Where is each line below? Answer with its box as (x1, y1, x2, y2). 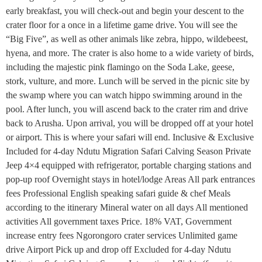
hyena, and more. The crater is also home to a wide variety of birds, (6, 48, 254, 58)
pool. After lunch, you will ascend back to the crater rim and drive (6, 104, 248, 115)
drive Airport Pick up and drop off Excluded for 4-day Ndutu (6, 244, 231, 255)
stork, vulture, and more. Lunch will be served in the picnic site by (6, 76, 250, 87)
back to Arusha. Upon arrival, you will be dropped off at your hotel (6, 118, 253, 129)
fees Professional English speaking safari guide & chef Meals (6, 188, 230, 199)
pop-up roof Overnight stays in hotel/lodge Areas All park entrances (6, 174, 255, 185)
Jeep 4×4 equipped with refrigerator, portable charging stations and (6, 160, 251, 171)
